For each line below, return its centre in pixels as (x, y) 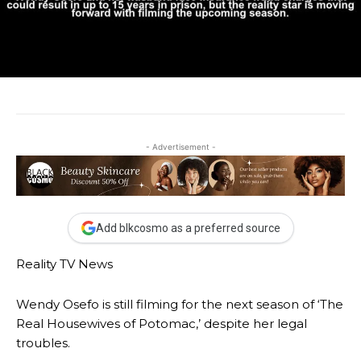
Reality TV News (64, 264)
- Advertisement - (180, 147)
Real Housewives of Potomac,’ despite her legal (162, 324)
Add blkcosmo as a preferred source (188, 228)
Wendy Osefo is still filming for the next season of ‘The (180, 304)
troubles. (43, 343)
